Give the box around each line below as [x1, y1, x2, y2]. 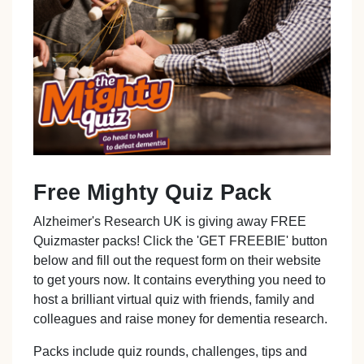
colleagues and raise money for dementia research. [33, 311, 328, 326]
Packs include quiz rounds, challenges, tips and [33, 344, 308, 358]
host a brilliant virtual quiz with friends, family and [33, 292, 315, 306]
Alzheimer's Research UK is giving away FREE [33, 214, 307, 228]
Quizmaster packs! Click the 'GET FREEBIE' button [33, 233, 328, 248]
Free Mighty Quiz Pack [33, 179, 272, 205]
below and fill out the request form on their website [33, 253, 322, 267]
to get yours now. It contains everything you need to [33, 272, 327, 287]
